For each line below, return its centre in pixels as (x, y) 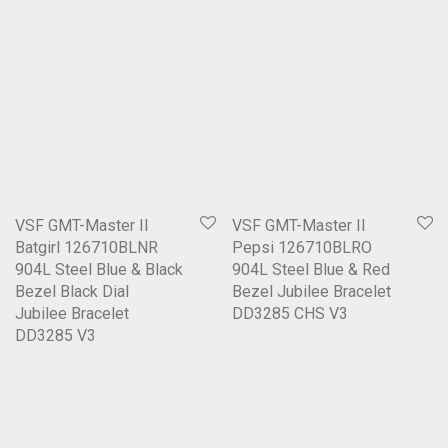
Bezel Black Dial (72, 291)
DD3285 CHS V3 (290, 313)
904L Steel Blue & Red (311, 269)
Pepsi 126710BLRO (302, 247)
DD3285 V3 (55, 335)
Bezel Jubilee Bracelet (311, 291)
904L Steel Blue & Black (99, 269)
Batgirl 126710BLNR (86, 247)
